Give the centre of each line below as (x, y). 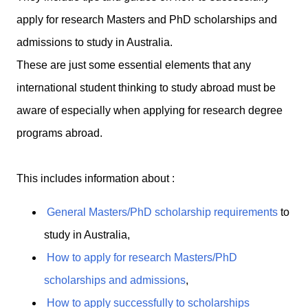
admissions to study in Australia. (96, 43)
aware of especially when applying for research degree (150, 111)
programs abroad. (61, 133)
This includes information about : (96, 179)
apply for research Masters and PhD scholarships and (147, 20)
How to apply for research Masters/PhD (142, 258)
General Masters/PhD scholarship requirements (162, 212)
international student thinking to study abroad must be (146, 88)
